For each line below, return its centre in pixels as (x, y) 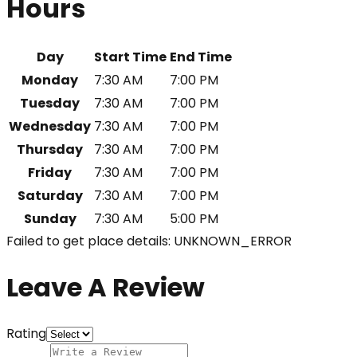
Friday (50, 173)
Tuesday (50, 104)
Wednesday (50, 127)
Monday (50, 80)
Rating (26, 334)
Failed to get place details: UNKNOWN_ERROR (149, 241)
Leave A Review (106, 287)
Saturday (50, 196)
